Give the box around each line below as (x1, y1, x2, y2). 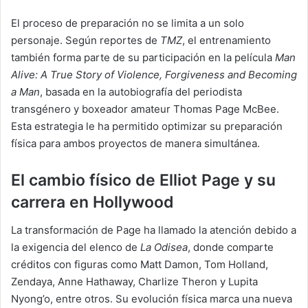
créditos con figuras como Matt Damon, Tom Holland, (11, 257, 268, 271)
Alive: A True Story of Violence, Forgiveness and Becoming (11, 68, 297, 82)
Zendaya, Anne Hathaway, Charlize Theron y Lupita (11, 274, 258, 288)
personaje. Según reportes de (11, 34, 160, 47)
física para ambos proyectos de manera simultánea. (11, 137, 260, 151)
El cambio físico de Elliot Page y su (11, 170, 276, 190)
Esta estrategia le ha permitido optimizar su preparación (11, 120, 283, 133)
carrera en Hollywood (11, 192, 174, 212)
